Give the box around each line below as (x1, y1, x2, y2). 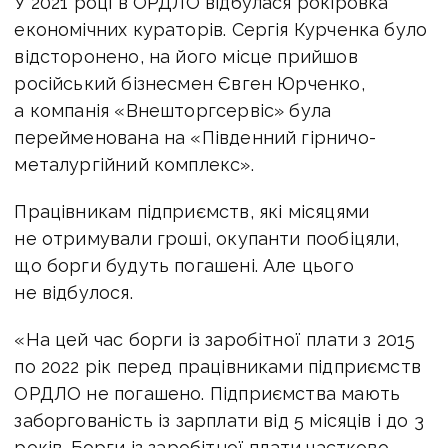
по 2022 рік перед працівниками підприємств (14, 356, 421, 378)
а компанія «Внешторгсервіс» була (14, 100, 332, 122)
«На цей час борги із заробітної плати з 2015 (14, 329, 416, 351)
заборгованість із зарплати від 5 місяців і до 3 (14, 410, 424, 432)
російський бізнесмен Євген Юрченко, (14, 73, 365, 95)
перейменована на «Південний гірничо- (14, 127, 376, 149)
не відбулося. (14, 282, 133, 304)
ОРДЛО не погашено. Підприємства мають (14, 383, 401, 405)
